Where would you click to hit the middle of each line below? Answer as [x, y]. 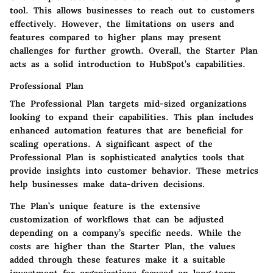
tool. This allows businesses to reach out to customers [132, 10]
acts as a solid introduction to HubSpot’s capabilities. [128, 64]
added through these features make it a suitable [118, 259]
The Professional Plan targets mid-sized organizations [128, 103]
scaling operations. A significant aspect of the [111, 144]
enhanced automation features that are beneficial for [126, 130]
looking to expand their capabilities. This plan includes [132, 117]
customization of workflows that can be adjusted [117, 219]
